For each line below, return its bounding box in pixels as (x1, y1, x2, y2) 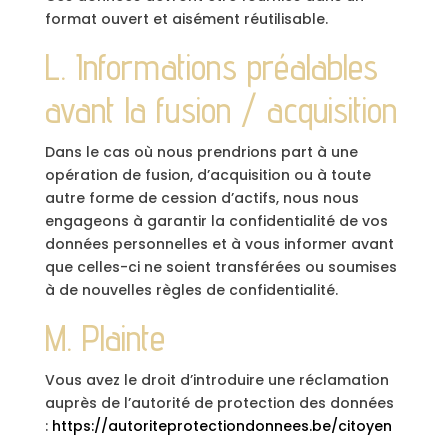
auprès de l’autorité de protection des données (44, 393, 394, 413)
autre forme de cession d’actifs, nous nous (44, 188, 359, 208)
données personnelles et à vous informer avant (44, 234, 394, 254)
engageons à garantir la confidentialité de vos (44, 211, 388, 231)
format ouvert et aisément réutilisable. (44, 9, 328, 29)
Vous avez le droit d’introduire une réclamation (44, 370, 389, 390)
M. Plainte (44, 316, 165, 359)
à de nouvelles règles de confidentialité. (44, 280, 338, 300)
